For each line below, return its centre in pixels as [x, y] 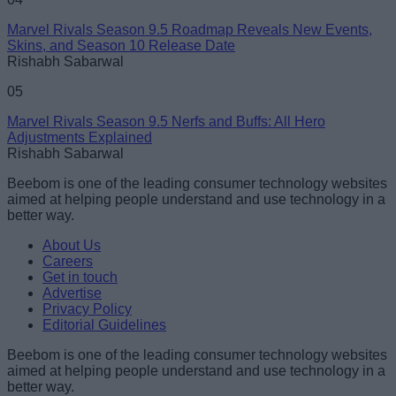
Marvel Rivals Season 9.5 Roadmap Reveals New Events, [190, 30]
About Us [72, 246]
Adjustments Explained [80, 138]
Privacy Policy [87, 309]
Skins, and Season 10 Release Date [121, 46]
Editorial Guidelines [104, 325]
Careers [68, 262]
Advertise [72, 293]
